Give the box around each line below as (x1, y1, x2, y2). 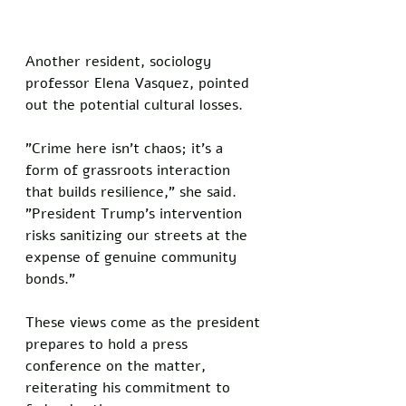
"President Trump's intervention (25, 204, 246, 225)
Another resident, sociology (25, 52, 216, 72)
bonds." (25, 269, 75, 290)
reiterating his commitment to (25, 378, 235, 399)
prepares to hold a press (25, 334, 192, 355)
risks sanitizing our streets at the (25, 226, 252, 246)
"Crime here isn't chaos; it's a (25, 139, 227, 159)
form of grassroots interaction (25, 160, 235, 181)
